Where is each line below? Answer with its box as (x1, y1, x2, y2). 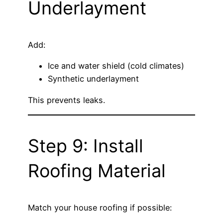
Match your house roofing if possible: (28, 202, 172, 213)
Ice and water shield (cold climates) (48, 61, 184, 71)
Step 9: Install (28, 134, 143, 157)
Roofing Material (28, 159, 166, 182)
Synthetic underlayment (48, 74, 139, 84)
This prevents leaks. (28, 95, 105, 105)
